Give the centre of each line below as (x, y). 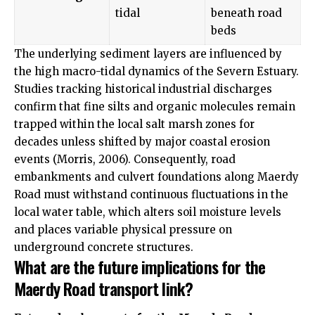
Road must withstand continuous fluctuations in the (151, 194)
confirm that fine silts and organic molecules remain (155, 107)
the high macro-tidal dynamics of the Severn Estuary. (156, 71)
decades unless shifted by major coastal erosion (142, 142)
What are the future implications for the (140, 266)
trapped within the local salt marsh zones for (134, 124)
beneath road (246, 13)
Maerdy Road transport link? (104, 288)
